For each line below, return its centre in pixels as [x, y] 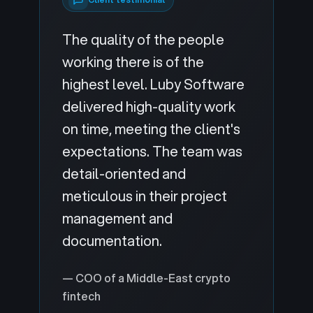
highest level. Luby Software [153, 84]
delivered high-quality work [149, 107]
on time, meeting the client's [151, 129]
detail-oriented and [124, 174]
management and [117, 218]
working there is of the [133, 62]
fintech [81, 296]
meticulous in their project [145, 196]
